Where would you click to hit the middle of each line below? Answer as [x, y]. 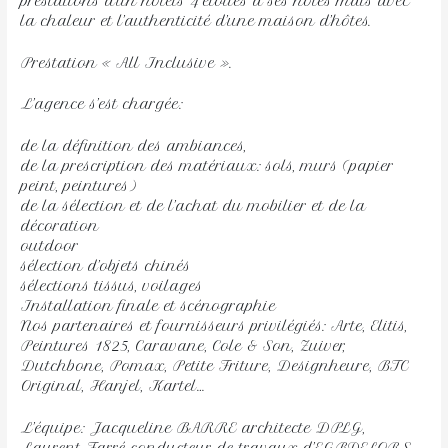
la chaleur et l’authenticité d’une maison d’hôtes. [196, 20]
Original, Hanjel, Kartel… [113, 386]
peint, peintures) [81, 186]
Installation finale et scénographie [149, 306]
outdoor [50, 246]
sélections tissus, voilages [112, 286]
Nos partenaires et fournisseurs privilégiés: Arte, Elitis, [215, 326]
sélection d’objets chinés [106, 266]
